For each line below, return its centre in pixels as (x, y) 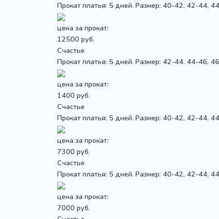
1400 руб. (74, 95)
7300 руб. (74, 151)
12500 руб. (76, 39)
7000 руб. (74, 208)
